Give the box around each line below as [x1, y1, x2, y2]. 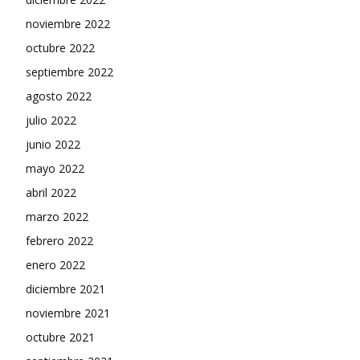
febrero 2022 [26, 232, 93, 248]
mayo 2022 [26, 160, 84, 176]
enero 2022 [26, 256, 85, 272]
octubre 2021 [26, 329, 95, 345]
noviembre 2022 [26, 15, 110, 31]
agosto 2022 [26, 88, 92, 104]
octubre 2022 [26, 39, 95, 55]
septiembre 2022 [26, 63, 113, 80]
